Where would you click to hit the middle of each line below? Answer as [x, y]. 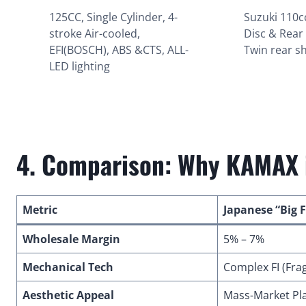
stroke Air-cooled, [95, 34]
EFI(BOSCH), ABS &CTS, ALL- [119, 50]
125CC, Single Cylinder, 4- [113, 17]
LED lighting [80, 67]
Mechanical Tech [68, 267]
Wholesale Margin [71, 239]
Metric [40, 210]
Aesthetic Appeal [68, 295]
